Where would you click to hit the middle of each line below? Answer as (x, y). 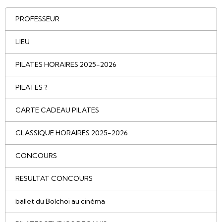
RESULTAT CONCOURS (54, 178)
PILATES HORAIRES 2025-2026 (66, 64)
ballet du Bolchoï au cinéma (60, 201)
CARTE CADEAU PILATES (57, 110)
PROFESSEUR (37, 19)
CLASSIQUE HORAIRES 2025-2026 (72, 133)
